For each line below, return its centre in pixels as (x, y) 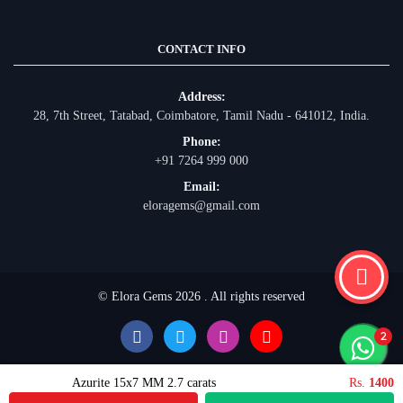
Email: (201, 187)
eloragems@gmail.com (201, 206)
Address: (201, 97)
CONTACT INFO (201, 49)
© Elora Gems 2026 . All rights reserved (201, 297)
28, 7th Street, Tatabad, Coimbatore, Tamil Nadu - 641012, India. (201, 116)
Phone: (201, 142)
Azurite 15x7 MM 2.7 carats (143, 382)
